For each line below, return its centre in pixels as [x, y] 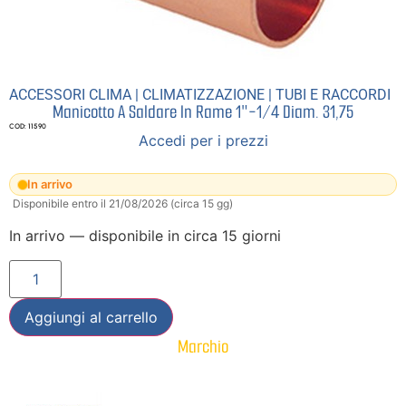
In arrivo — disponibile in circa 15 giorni [145, 236]
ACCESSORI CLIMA [70, 94]
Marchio [203, 346]
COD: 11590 [28, 126]
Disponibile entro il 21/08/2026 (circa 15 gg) [123, 204]
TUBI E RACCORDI [333, 94]
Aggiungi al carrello [91, 317]
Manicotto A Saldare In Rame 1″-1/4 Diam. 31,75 [203, 111]
